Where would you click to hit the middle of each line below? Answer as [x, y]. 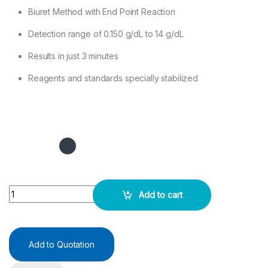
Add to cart [160, 195]
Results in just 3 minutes [73, 56]
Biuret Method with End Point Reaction [102, 11]
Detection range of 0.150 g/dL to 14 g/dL [106, 33]
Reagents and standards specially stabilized [113, 78]
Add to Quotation [62, 244]
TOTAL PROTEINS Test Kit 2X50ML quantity [92, 190]
